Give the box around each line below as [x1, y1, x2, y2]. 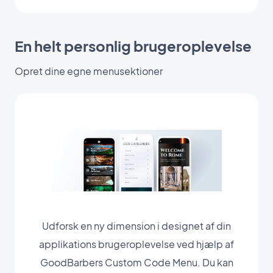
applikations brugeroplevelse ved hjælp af [39, 238, 234, 251]
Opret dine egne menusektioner [15, 64, 163, 77]
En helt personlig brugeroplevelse [15, 36, 252, 55]
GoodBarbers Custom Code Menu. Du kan [40, 256, 233, 269]
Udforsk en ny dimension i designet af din [42, 219, 231, 233]
